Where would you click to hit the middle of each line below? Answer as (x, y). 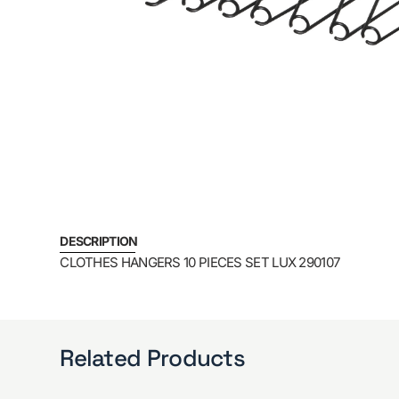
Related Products (153, 358)
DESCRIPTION (99, 241)
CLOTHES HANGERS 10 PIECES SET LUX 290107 (200, 263)
